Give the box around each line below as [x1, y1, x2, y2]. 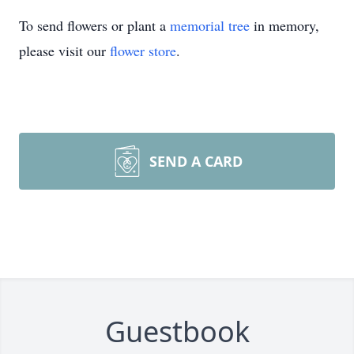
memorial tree [170, 16, 250, 35]
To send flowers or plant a [19, 16, 170, 35]
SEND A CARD [149, 152, 243, 171]
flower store [110, 41, 176, 60]
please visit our [19, 41, 110, 60]
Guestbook [104, 312, 250, 351]
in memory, [250, 16, 319, 35]
